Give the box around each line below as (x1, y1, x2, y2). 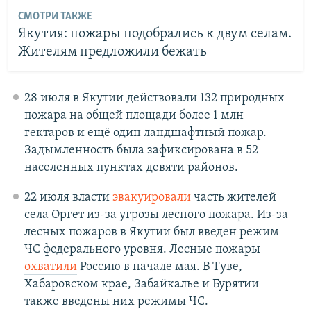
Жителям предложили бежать (17, 45, 207, 60)
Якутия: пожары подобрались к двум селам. (17, 27, 292, 42)
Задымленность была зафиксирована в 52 (24, 143, 258, 157)
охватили (24, 260, 77, 274)
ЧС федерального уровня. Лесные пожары (24, 242, 260, 256)
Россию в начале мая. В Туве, (76, 260, 242, 274)
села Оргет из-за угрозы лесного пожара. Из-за (24, 208, 288, 221)
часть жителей (190, 190, 276, 204)
